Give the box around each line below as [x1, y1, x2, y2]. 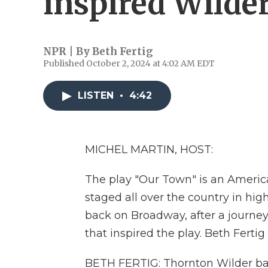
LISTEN [78, 90, 117, 101]
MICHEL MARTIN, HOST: [85, 143, 213, 156]
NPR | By [43, 45, 92, 58]
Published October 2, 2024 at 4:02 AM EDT [43, 58, 215, 69]
